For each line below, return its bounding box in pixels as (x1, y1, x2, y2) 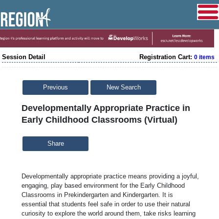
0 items (194, 53, 215, 61)
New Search (106, 84, 141, 91)
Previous (43, 84, 68, 91)
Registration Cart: (139, 53, 194, 61)
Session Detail (2, 53, 45, 61)
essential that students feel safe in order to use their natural (22, 200, 190, 208)
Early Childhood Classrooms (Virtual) (22, 114, 177, 125)
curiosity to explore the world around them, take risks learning (22, 209, 196, 217)
